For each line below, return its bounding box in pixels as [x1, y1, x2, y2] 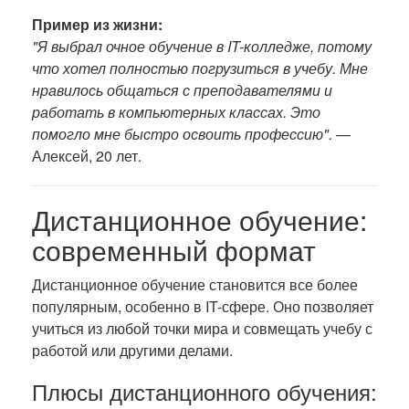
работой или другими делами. [32, 340, 233, 361]
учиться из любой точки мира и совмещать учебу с [32, 318, 372, 339]
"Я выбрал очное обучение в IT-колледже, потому [32, 36, 372, 57]
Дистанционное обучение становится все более [32, 274, 358, 295]
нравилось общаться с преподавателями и [32, 79, 332, 100]
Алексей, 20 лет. [32, 145, 142, 166]
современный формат [32, 230, 316, 269]
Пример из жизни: [32, 14, 163, 35]
